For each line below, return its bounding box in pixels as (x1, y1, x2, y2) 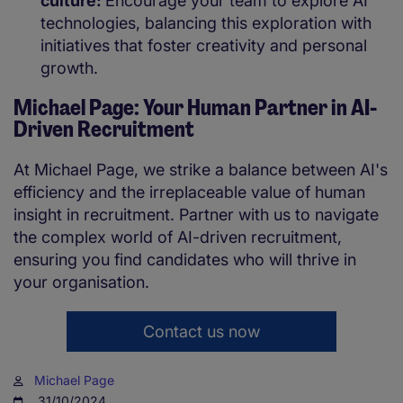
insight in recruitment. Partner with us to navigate (13, 205, 379, 225)
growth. (40, 58, 103, 78)
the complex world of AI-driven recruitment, (13, 228, 342, 247)
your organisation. (13, 273, 154, 292)
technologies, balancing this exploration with (40, 13, 372, 33)
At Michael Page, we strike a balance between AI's (13, 160, 388, 180)
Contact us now (143, 322, 260, 342)
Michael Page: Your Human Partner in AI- (13, 94, 377, 122)
